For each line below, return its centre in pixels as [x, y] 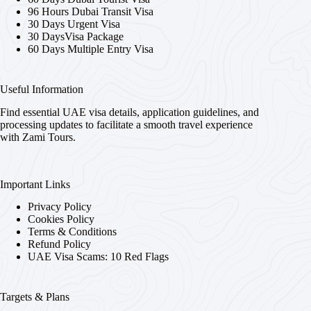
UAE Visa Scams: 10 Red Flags [98, 257]
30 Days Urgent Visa [74, 24]
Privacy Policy [60, 207]
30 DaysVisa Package [76, 36]
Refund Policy [59, 244]
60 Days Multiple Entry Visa [91, 49]
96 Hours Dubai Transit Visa [91, 11]
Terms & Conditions [72, 232]
